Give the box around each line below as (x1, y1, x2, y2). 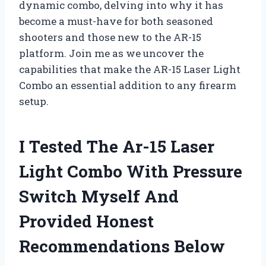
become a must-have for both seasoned (19, 14, 213, 28)
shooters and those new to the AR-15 (19, 30, 201, 44)
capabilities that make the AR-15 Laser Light (19, 62, 240, 76)
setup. (19, 94, 49, 108)
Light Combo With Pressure (19, 160, 242, 182)
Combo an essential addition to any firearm (19, 78, 236, 92)
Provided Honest (19, 210, 154, 232)
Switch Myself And (19, 185, 179, 207)
